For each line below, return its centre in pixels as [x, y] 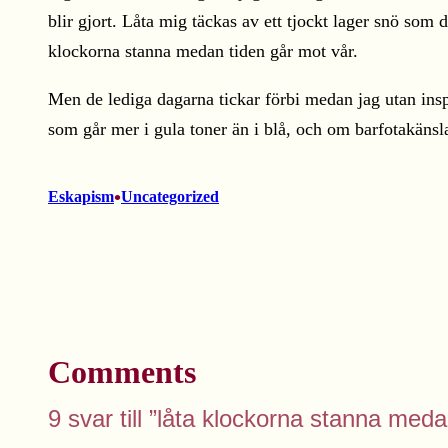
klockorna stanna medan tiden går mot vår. [203, 51]
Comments [122, 372]
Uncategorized [170, 196]
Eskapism [81, 196]
